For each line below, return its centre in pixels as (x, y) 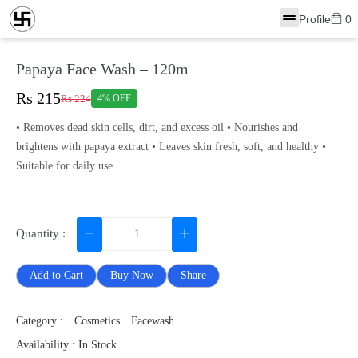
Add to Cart (56, 275)
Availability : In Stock (66, 345)
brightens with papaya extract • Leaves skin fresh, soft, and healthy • (171, 147)
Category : (41, 321)
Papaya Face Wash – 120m (102, 69)
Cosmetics (97, 321)
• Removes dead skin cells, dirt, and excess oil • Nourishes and (157, 127)
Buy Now (132, 275)
